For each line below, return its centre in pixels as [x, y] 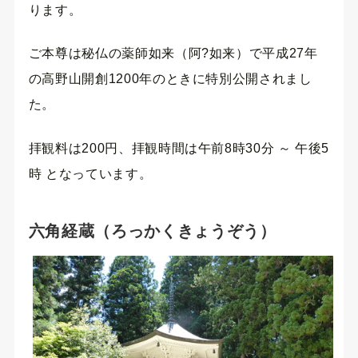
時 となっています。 [90, 173]
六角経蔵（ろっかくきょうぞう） [152, 231]
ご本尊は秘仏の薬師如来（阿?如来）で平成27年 [173, 54]
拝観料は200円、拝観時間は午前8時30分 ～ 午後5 [179, 148]
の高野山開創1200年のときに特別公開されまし [170, 79]
